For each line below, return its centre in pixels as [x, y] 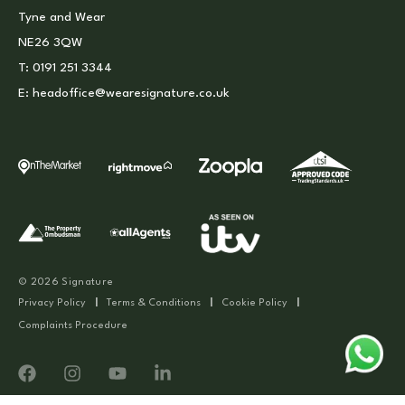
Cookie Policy [254, 303]
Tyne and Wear [61, 17]
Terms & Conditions [154, 303]
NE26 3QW [50, 42]
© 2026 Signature [66, 282]
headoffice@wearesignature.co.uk [131, 93]
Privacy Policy [52, 303]
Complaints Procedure [73, 325]
